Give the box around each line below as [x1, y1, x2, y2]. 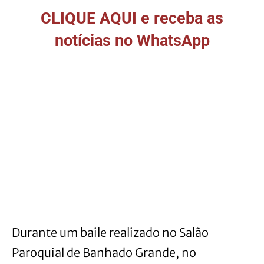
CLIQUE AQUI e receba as [41, 9, 223, 28]
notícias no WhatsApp [54, 31, 210, 51]
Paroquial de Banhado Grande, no [12, 245, 196, 260]
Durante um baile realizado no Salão [12, 225, 209, 240]
